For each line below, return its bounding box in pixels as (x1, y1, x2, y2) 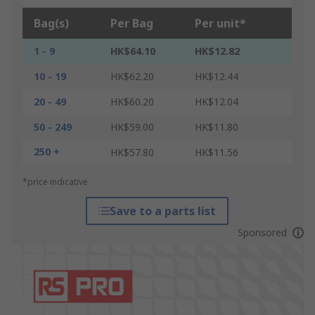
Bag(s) (34, 15, 69, 32)
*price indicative (22, 176, 88, 188)
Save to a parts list (110, 203, 217, 219)
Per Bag (110, 15, 153, 32)
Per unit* (195, 15, 246, 32)
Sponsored (237, 226, 287, 240)
